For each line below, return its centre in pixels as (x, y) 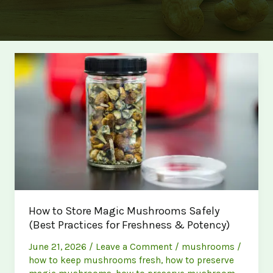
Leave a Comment (134, 246)
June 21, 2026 (59, 246)
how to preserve (200, 260)
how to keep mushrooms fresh (95, 260)
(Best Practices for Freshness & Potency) (129, 225)
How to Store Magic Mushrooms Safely (124, 211)
